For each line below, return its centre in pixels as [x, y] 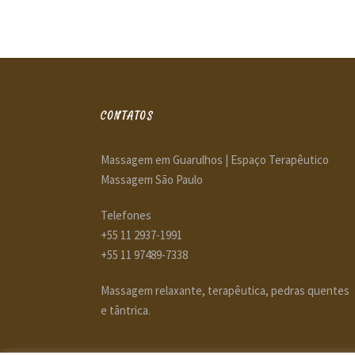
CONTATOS [127, 116]
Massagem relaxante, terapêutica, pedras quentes [225, 291]
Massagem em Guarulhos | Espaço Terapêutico [215, 160]
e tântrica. [126, 311]
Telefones [126, 216]
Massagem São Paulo [152, 180]
